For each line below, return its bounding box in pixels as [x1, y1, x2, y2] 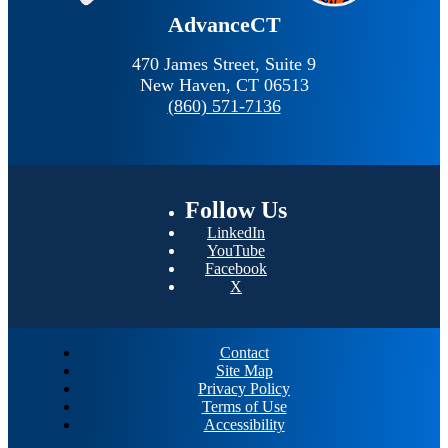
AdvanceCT [167, 12, 281, 38]
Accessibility [203, 416, 285, 434]
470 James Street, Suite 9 [132, 54, 316, 75]
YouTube [207, 242, 265, 260]
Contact [219, 344, 269, 362]
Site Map [215, 362, 273, 380]
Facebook [205, 260, 267, 278]
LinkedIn [207, 224, 265, 242]
